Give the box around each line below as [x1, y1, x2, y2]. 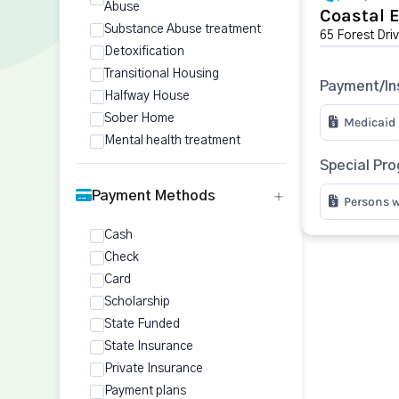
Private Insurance [104, 362, 203, 375]
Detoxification [104, 45, 184, 58]
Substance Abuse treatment [104, 23, 261, 36]
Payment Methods [92, 189, 216, 203]
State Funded [104, 318, 180, 330]
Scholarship [104, 296, 170, 308]
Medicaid [343, 115, 395, 130]
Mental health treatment [104, 134, 240, 147]
